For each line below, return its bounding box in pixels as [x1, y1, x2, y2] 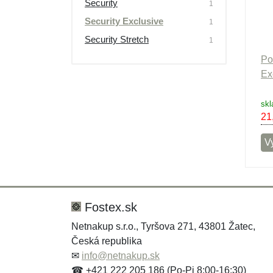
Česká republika [71, 236, 142, 246]
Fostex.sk [81, 200, 137, 214]
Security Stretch [85, 34, 149, 44]
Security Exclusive [85, 16, 163, 26]
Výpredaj [81, 2, 123, 14]
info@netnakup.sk [82, 250, 160, 261]
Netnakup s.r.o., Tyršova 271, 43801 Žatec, [71, 221, 255, 232]
